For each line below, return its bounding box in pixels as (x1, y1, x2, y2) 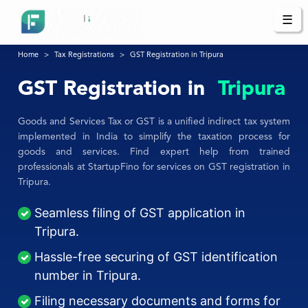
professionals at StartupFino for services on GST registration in (18, 162, 290, 173)
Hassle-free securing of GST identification (34, 250, 278, 265)
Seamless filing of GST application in (34, 206, 246, 221)
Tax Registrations (54, 52, 115, 60)
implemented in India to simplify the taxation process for (18, 132, 290, 142)
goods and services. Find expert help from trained (18, 147, 290, 157)
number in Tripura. (34, 268, 142, 283)
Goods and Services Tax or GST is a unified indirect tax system (18, 117, 290, 127)
